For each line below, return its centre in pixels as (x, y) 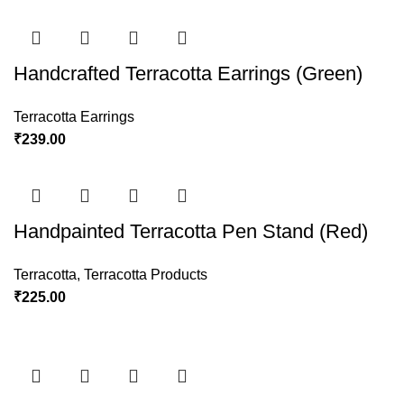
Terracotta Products (146, 275)
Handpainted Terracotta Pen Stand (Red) (191, 231)
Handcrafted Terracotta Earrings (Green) (188, 73)
